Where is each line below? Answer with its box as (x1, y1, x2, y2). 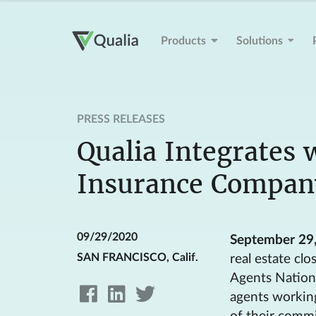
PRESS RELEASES (76, 114, 165, 125)
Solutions (236, 35, 284, 47)
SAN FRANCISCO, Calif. (76, 252, 198, 263)
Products (160, 35, 206, 47)
